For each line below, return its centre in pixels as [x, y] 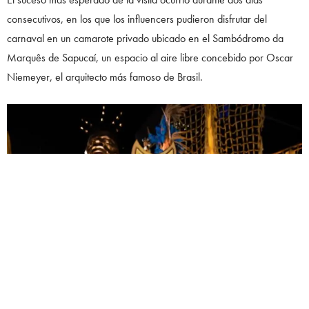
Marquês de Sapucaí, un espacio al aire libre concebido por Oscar [150, 57]
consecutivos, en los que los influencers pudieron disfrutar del [137, 19]
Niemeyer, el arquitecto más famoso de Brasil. [105, 77]
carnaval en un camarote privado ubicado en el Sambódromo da [145, 38]
